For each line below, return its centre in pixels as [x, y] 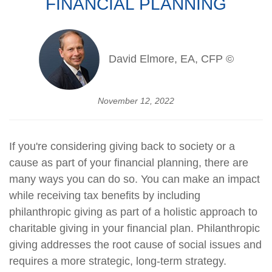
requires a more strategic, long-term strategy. [118, 261]
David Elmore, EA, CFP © [171, 59]
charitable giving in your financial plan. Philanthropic [134, 228]
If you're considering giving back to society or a [122, 146]
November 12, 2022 [136, 100]
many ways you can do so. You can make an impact [134, 179]
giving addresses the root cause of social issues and [135, 244]
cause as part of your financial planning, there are [129, 162]
